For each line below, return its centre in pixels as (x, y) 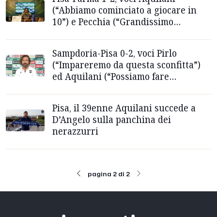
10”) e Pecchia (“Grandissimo (113, 21)
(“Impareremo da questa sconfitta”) (126, 64)
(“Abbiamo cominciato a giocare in (124, 10)
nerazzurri (75, 131)
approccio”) (76, 33)
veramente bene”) (90, 88)
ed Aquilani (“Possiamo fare (111, 76)
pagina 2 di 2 (109, 174)
